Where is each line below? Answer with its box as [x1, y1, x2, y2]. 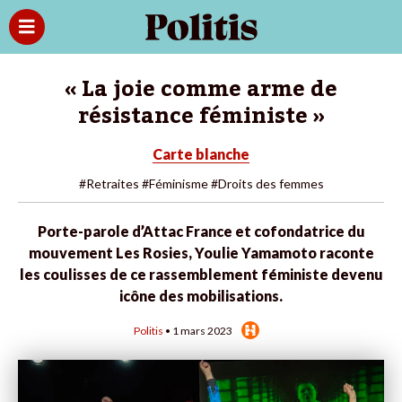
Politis [134, 324, 163, 337]
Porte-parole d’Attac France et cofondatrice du [37, 223, 365, 240]
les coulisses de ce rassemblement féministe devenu [19, 266, 383, 283]
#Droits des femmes [210, 176, 324, 191]
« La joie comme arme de [65, 67, 337, 111]
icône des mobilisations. [119, 287, 283, 304]
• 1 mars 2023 [165, 324, 232, 337]
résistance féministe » [77, 94, 325, 138]
